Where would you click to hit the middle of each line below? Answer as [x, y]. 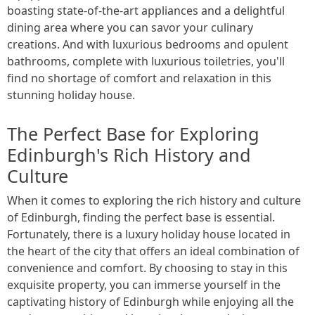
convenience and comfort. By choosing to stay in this [147, 268]
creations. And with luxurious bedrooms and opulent [148, 44]
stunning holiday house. [71, 95]
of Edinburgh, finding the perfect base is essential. [141, 217]
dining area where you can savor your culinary [130, 27]
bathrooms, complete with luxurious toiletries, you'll [146, 61]
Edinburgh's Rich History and [129, 154]
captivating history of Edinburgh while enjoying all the [150, 301]
